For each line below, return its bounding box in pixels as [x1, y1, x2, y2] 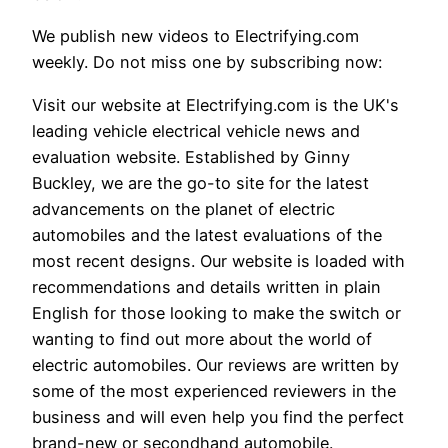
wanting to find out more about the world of [32, 328, 372, 349]
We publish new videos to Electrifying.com [32, 26, 359, 47]
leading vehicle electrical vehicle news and [32, 120, 360, 141]
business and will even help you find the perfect [32, 406, 404, 427]
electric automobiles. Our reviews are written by [32, 354, 399, 375]
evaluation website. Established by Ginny [32, 146, 350, 167]
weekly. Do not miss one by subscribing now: [32, 52, 382, 73]
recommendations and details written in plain [32, 276, 381, 297]
